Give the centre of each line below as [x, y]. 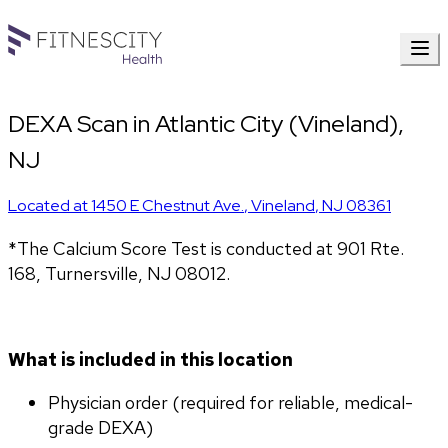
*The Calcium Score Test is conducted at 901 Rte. [206, 249]
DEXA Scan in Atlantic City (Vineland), [206, 124]
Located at [49, 206]
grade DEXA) [100, 428]
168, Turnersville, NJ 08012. [119, 274]
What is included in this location [150, 360]
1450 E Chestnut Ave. [167, 206]
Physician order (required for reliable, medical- [230, 403]
